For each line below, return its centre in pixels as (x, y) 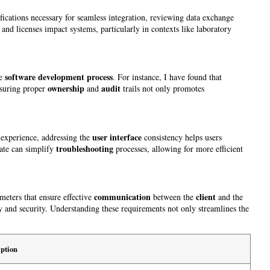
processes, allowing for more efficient (178, 148)
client (206, 197)
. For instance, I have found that (167, 77)
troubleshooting (85, 148)
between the (173, 197)
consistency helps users (182, 137)
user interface (117, 137)
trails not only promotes (162, 89)
